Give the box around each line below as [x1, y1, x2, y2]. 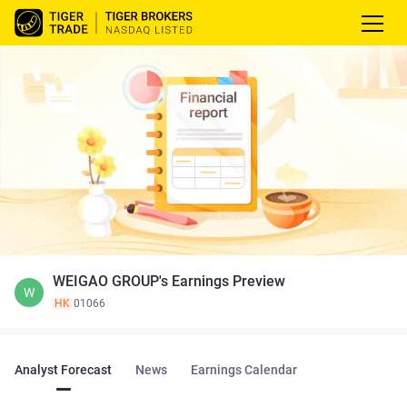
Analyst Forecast [15, 362, 112, 377]
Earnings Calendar [191, 362, 297, 377]
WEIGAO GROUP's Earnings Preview [53, 272, 285, 290]
